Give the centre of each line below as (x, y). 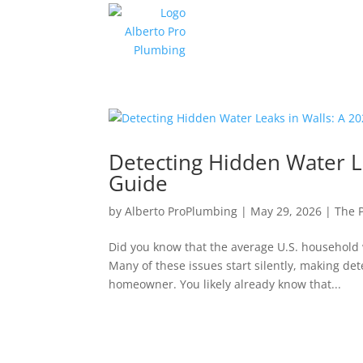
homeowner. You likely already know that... (225, 284)
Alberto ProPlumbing (181, 211)
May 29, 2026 (286, 211)
